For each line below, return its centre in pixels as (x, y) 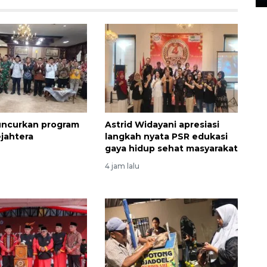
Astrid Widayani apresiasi (162, 125)
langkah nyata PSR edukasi (166, 137)
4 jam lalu (122, 166)
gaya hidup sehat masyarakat (171, 149)
